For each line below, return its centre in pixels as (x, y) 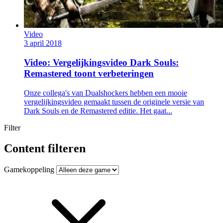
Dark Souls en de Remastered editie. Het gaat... (98, 111)
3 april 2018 (43, 43)
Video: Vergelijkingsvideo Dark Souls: (101, 62)
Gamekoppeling (29, 170)
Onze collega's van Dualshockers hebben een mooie (106, 93)
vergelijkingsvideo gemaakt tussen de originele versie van (114, 102)
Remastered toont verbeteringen (89, 73)
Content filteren (45, 149)
